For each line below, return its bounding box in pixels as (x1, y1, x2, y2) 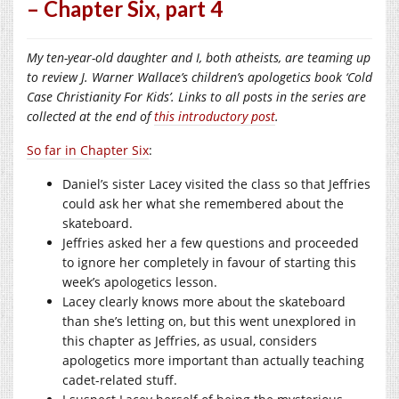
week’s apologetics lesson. (62, 273, 217, 290)
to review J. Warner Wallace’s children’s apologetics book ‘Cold (27, 68, 372, 85)
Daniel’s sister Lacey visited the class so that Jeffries (62, 175, 370, 192)
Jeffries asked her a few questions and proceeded (62, 233, 359, 251)
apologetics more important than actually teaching (62, 351, 364, 369)
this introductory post (154, 107, 275, 125)
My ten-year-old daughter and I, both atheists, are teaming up (27, 48, 370, 66)
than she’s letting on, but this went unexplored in (62, 312, 356, 330)
